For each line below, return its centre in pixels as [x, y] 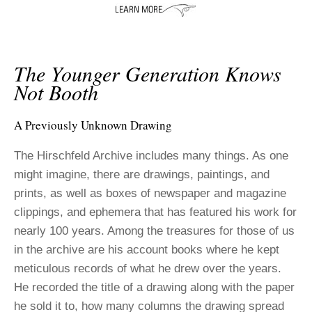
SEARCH [42, 19]
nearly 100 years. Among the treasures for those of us [154, 231]
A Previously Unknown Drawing [93, 125]
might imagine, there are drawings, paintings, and [142, 174]
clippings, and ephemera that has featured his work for [155, 212]
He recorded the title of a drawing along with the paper [154, 287]
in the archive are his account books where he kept [147, 249]
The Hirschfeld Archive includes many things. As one [151, 155]
